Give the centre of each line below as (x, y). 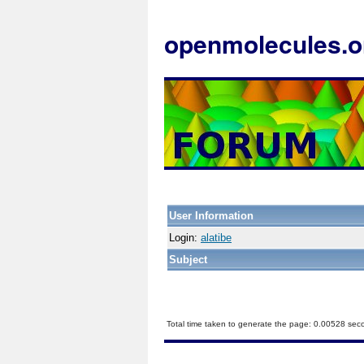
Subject (188, 260)
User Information (211, 216)
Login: (185, 238)
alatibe (216, 238)
